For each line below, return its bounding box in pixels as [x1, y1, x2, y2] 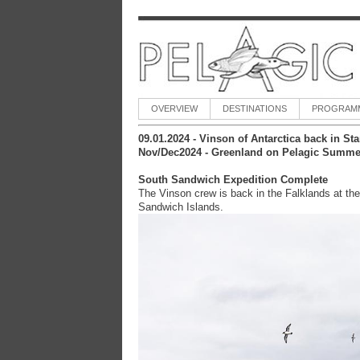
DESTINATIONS [223, 104, 287, 113]
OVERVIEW [151, 104, 198, 113]
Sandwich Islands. [138, 200, 227, 213]
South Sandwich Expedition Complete [138, 173, 328, 186]
